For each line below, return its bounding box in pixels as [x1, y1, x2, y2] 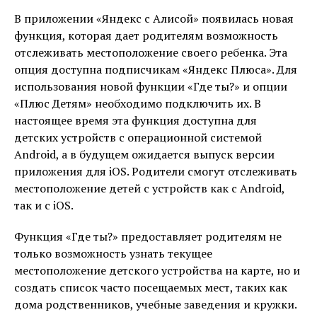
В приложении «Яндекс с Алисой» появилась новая [14, 11, 294, 26]
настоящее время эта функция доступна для [14, 113, 257, 128]
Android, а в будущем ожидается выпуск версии [14, 146, 275, 162]
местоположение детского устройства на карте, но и [14, 263, 300, 278]
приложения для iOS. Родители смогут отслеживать [14, 163, 297, 179]
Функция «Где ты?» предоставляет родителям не [14, 229, 282, 244]
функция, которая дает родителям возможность [14, 28, 278, 43]
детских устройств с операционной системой [14, 129, 262, 145]
